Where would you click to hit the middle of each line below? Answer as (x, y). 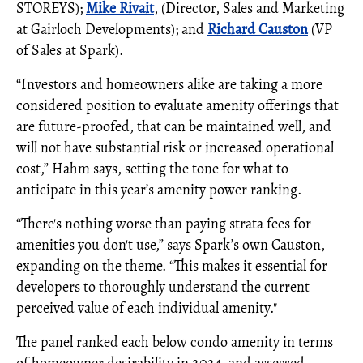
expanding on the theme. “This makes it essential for (172, 266)
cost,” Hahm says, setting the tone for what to (152, 169)
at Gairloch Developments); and (112, 29)
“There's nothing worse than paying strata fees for (164, 224)
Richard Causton (258, 29)
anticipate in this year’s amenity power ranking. (159, 190)
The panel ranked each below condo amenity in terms (175, 342)
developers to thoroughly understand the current (163, 287)
